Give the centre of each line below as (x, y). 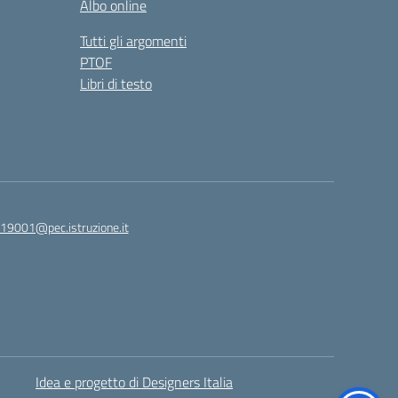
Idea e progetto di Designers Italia (134, 382)
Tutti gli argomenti (133, 41)
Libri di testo (116, 84)
